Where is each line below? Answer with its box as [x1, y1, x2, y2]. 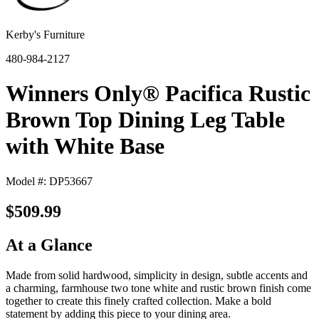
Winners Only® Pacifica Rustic [6, 80, 310, 107]
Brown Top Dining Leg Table [6, 107, 285, 133]
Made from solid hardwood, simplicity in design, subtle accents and [6, 268, 308, 281]
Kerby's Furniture [6, 28, 85, 41]
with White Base [6, 133, 164, 159]
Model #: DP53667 [6, 174, 93, 187]
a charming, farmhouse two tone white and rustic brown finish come [6, 281, 311, 294]
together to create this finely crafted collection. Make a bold [6, 294, 271, 307]
